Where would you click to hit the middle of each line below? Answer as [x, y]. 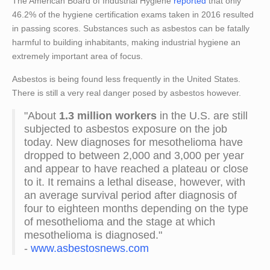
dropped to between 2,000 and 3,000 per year [134, 156]
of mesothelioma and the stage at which [120, 222]
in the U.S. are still [204, 116]
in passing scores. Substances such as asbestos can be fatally [131, 29]
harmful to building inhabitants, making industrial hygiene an [126, 42]
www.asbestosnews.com [90, 249]
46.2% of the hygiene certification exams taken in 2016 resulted [133, 15]
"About [42, 116]
